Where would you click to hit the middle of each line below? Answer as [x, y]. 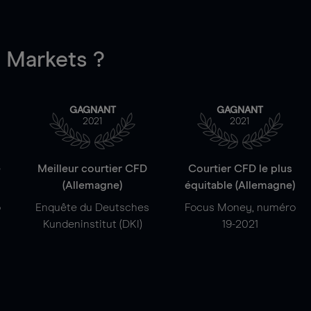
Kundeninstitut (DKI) [92, 224]
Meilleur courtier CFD [93, 169]
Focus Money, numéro [240, 208]
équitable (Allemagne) [240, 185]
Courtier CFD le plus [240, 169]
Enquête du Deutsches [93, 208]
